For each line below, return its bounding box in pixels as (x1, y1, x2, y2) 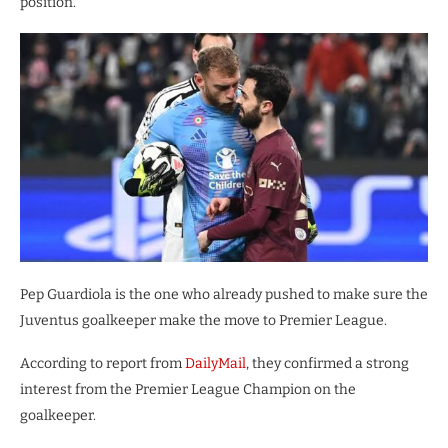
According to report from (20, 355, 185, 373)
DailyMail (185, 355, 246, 373)
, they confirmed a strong (246, 355, 409, 373)
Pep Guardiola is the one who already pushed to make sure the (20, 286, 428, 304)
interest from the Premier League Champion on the (20, 381, 356, 399)
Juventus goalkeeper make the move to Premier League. (20, 312, 387, 330)
